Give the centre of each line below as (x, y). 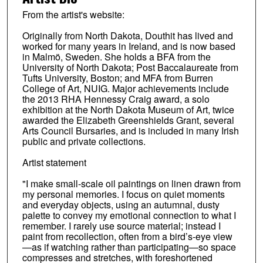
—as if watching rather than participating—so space (129, 247)
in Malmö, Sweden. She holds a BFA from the (116, 56)
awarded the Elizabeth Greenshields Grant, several (128, 120)
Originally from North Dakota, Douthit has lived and (127, 35)
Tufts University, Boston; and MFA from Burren (117, 77)
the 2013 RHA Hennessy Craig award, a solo (116, 99)
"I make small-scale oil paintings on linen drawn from (131, 183)
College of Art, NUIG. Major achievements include (125, 88)
